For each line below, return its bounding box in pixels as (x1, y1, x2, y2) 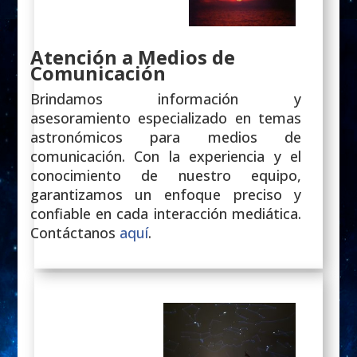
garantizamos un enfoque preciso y (29, 184, 302, 204)
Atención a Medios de (29, 43, 235, 70)
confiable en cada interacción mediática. (29, 203, 302, 223)
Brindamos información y (29, 88, 302, 108)
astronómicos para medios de (29, 127, 302, 147)
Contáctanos (29, 222, 116, 242)
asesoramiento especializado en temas (29, 108, 302, 127)
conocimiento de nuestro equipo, (29, 165, 302, 185)
